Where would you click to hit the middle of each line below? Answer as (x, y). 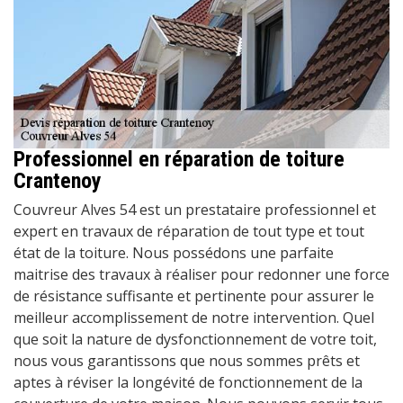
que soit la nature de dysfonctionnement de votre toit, (195, 339)
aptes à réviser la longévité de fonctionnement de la (188, 382)
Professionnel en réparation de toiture (179, 159)
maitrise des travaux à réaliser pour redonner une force (201, 274)
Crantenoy (58, 180)
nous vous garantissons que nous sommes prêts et (187, 360)
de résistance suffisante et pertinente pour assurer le (194, 296)
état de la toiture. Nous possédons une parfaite (174, 252)
